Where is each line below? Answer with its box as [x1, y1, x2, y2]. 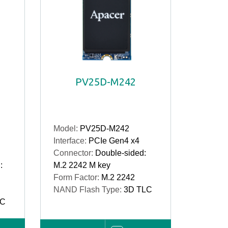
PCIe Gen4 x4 [88, 136, 139, 145]
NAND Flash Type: [53, 185, 124, 194]
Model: [53, 124, 80, 133]
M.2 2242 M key [53, 161, 110, 169]
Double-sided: [95, 149, 146, 157]
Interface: [53, 136, 89, 145]
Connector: [53, 149, 95, 157]
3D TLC [123, 185, 152, 194]
